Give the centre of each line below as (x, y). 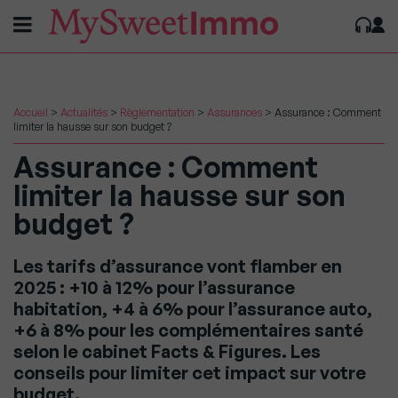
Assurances (235, 112)
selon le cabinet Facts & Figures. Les (167, 351)
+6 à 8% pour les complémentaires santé (188, 330)
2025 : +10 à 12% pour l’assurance (154, 287)
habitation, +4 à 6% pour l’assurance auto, (193, 309)
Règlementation (157, 112)
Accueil (31, 112)
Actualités (84, 112)
